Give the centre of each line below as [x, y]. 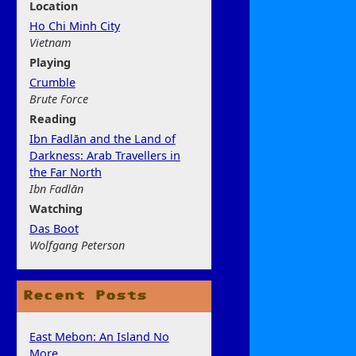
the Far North [65, 172]
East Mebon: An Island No [99, 336]
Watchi [48, 209]
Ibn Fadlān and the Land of [102, 139]
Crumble [52, 83]
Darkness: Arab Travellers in [104, 156]
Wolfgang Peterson [77, 246]
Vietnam [50, 43]
